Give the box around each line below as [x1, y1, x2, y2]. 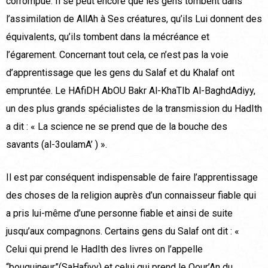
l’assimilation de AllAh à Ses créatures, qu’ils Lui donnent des [6, 13, 262, 25]
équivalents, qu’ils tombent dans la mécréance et [6, 31, 209, 43]
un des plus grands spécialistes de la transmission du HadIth [6, 103, 262, 115]
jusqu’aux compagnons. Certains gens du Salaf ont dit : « [6, 226, 239, 237]
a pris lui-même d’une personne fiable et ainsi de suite [6, 208, 233, 220]
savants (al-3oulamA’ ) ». [6, 139, 107, 151]
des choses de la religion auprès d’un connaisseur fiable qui [6, 190, 256, 202]
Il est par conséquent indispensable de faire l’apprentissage [6, 172, 258, 184]
